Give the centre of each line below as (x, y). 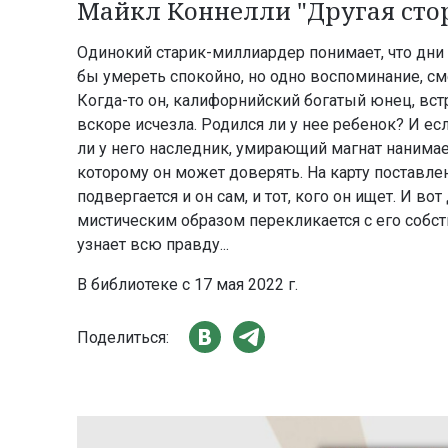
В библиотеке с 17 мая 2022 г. (187, 284)
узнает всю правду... (153, 244)
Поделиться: (123, 338)
